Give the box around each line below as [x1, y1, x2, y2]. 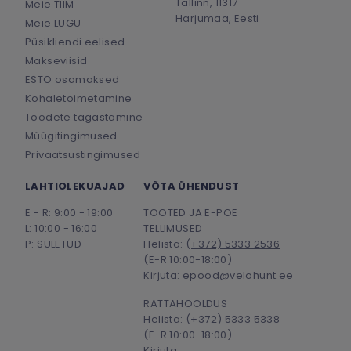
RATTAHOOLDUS [143, 295, 228, 311]
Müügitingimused [25, 128, 118, 143]
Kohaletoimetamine [25, 90, 132, 106]
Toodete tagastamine [25, 109, 143, 125]
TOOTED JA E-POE [143, 204, 238, 220]
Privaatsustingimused [25, 147, 141, 162]
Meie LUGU [25, 15, 81, 31]
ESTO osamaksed [25, 71, 120, 87]
